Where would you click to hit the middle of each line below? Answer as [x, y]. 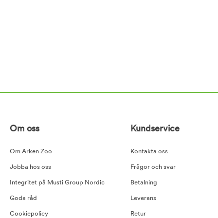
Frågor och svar [153, 167]
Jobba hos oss [30, 167]
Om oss [25, 129]
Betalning [144, 183]
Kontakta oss [149, 152]
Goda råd [23, 199]
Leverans [144, 199]
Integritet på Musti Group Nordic [57, 183]
